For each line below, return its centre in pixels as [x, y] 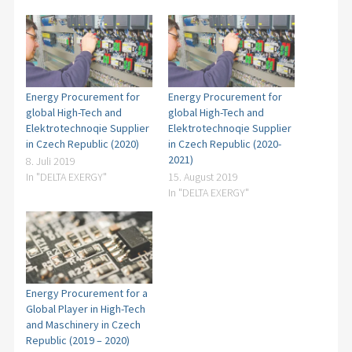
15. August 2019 [203, 176]
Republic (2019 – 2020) [77, 341]
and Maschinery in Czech [83, 325]
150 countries [90, 42]
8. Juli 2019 [50, 161]
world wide [86, 60]
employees [85, 24]
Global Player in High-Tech [85, 309]
